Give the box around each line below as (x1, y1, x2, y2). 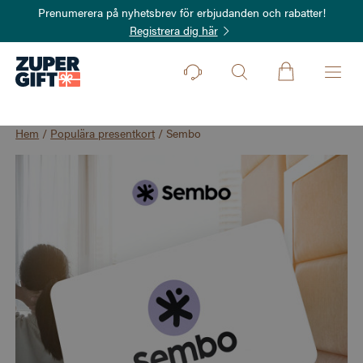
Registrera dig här (129, 22, 218, 38)
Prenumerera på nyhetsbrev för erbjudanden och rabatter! (37, 4, 326, 20)
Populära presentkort (50, 125, 156, 141)
